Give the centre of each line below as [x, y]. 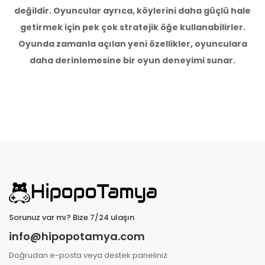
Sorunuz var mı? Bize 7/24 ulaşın [72, 218]
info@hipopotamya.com [77, 237]
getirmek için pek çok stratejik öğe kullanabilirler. [132, 28]
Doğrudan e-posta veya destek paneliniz [88, 256]
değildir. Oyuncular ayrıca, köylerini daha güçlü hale [132, 11]
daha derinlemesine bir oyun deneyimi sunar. [132, 61]
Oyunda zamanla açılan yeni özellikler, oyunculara [132, 44]
